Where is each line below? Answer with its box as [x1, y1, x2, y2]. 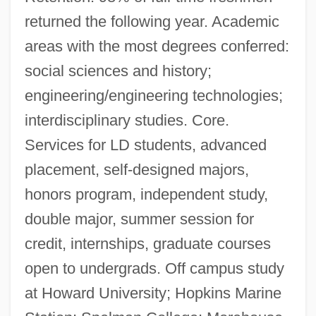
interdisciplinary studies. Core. [24, 111, 229, 129]
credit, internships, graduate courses [24, 234, 271, 253]
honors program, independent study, [24, 185, 268, 203]
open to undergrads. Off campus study [24, 259, 284, 277]
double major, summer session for [24, 209, 254, 228]
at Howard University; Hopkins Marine [24, 284, 281, 302]
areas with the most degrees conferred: [24, 37, 289, 55]
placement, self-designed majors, [24, 160, 249, 178]
